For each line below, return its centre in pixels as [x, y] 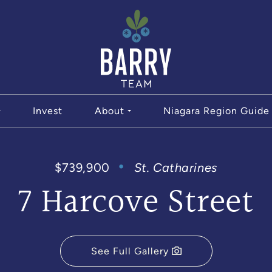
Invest [47, 111]
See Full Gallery [130, 251]
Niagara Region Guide [217, 111]
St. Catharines [175, 168]
